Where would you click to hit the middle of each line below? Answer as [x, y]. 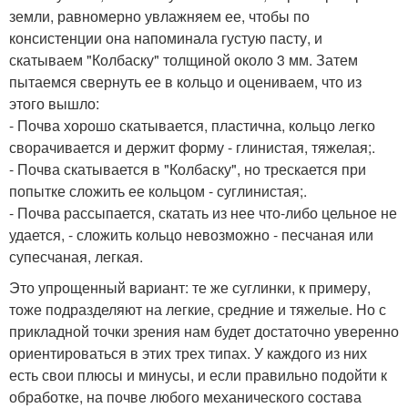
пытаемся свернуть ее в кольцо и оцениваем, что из [185, 82]
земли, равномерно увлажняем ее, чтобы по [159, 16]
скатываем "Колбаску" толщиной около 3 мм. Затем [184, 60]
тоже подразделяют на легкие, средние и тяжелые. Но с [198, 310]
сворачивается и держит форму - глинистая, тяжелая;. [192, 148]
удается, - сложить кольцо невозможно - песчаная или [191, 235]
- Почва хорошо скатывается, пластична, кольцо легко [192, 126]
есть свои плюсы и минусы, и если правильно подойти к [198, 375]
